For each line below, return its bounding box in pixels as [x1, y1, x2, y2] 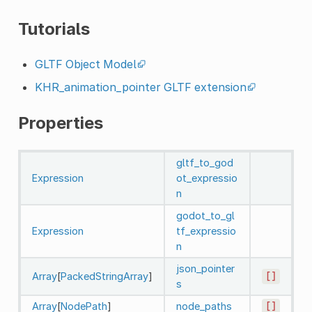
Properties [17, 112, 103, 133]
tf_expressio [175, 224, 236, 237]
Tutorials [17, 18, 90, 39]
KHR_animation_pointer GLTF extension [34, 79, 247, 94]
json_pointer [175, 262, 235, 274]
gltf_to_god [175, 156, 233, 169]
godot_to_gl [175, 209, 235, 221]
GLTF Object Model [34, 56, 136, 71]
